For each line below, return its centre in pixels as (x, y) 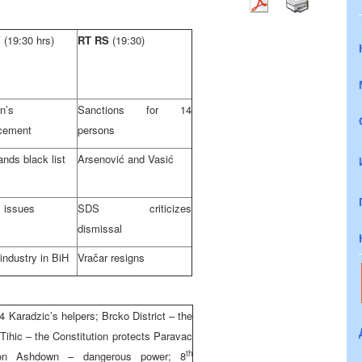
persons (96, 130)
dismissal (100, 228)
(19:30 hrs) (29, 40)
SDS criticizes (135, 208)
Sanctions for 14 (135, 109)
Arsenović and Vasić (126, 159)
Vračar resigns (111, 257)
